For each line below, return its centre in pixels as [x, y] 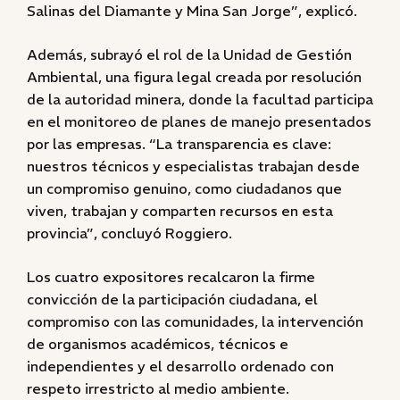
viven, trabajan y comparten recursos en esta [180, 211]
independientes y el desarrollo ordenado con [180, 366]
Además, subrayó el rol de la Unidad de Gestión [189, 54]
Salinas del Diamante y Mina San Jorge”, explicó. [192, 11]
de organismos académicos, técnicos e [158, 344]
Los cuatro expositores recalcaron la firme [171, 277]
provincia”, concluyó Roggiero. [129, 233]
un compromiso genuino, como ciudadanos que [184, 188]
